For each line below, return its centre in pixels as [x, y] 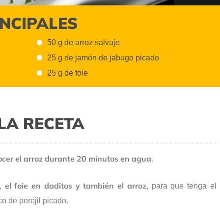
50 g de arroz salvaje [84, 42]
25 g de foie [68, 73]
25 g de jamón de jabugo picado [103, 58]
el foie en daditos [37, 186]
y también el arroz [111, 186]
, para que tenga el [181, 186]
